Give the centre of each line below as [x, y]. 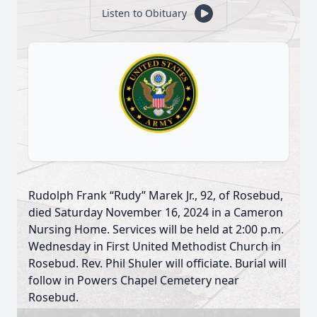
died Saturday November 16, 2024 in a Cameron [156, 212]
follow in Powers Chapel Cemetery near [134, 280]
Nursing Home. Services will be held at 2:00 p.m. [156, 229]
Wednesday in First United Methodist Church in [155, 246]
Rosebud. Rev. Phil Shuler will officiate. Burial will [157, 263]
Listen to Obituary [144, 13]
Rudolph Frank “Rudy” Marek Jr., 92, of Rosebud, [156, 195]
